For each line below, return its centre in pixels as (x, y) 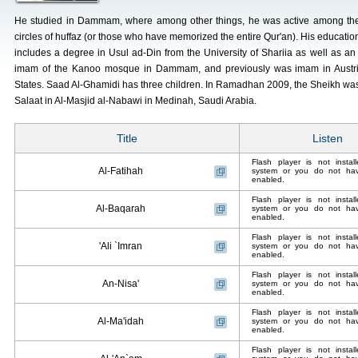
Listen (328, 138)
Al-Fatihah (121, 171)
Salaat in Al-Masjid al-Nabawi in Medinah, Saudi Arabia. (135, 101)
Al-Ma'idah (121, 321)
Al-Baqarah (121, 209)
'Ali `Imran (121, 246)
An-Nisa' (121, 284)
